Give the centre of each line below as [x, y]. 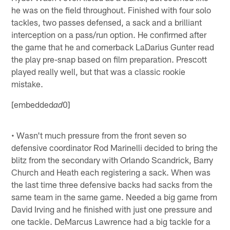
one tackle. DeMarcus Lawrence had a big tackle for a [111, 221]
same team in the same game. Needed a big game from [114, 196]
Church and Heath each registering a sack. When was [111, 172]
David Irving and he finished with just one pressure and [112, 209]
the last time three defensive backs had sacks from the [112, 184]
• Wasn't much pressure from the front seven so [99, 135]
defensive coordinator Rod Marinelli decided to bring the [115, 147]
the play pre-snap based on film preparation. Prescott [109, 59]
